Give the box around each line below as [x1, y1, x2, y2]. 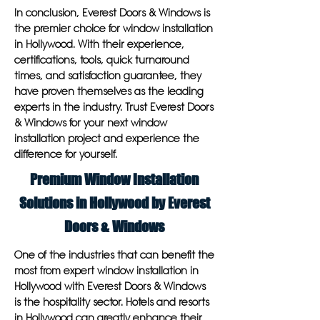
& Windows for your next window [14, 116, 167, 129]
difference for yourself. [14, 148, 117, 161]
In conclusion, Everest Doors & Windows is [14, 6, 210, 19]
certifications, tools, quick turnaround [14, 54, 189, 66]
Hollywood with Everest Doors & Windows [14, 280, 206, 293]
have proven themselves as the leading [14, 85, 204, 98]
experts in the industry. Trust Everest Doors [14, 101, 214, 114]
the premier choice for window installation [14, 22, 213, 35]
